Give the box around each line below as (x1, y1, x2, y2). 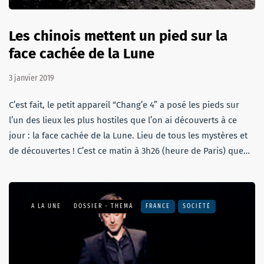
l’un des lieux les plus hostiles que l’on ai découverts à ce (9, 114, 237, 126)
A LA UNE (31, 202, 61, 210)
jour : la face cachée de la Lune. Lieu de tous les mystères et (9, 130, 247, 141)
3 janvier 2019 (9, 72, 54, 83)
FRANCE (146, 202, 170, 210)
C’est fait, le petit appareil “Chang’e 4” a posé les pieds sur (9, 99, 239, 110)
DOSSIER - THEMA (74, 202, 133, 210)
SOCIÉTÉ (183, 202, 211, 210)
